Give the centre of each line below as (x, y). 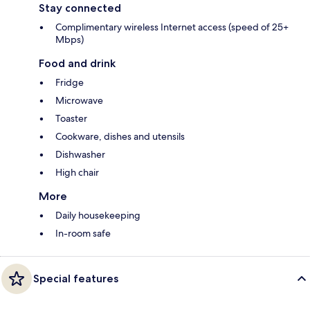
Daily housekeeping (98, 215)
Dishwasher (80, 154)
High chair (77, 172)
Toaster (71, 118)
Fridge (70, 82)
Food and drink (77, 63)
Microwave (79, 100)
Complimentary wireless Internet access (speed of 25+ (172, 27)
